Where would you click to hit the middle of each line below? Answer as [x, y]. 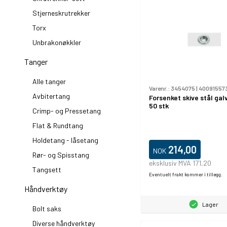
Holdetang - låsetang [65, 140]
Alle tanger [49, 81]
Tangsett [47, 169]
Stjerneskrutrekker [61, 13]
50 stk [159, 105]
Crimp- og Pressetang [67, 111]
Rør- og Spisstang [61, 155]
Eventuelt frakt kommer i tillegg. [186, 174]
